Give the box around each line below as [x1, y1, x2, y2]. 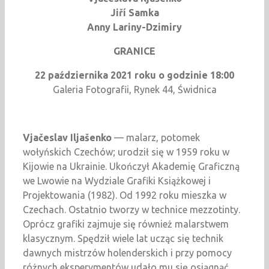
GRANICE [113, 46, 156, 57]
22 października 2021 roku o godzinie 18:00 [35, 70, 234, 81]
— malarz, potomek [112, 132, 200, 144]
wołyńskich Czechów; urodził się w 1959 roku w [23, 147, 229, 158]
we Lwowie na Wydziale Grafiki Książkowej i [23, 175, 211, 187]
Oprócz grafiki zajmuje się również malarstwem [23, 219, 229, 230]
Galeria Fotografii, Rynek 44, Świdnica [52, 84, 217, 95]
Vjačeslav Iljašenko [23, 132, 112, 144]
